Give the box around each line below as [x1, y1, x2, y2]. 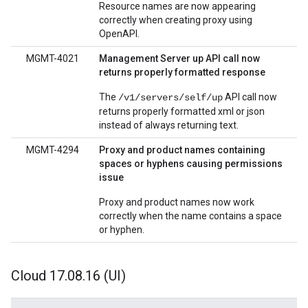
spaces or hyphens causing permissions [99, 158, 283, 169]
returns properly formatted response [99, 67, 265, 78]
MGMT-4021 [25, 53, 79, 64]
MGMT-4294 [25, 144, 79, 155]
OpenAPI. [99, 28, 140, 39]
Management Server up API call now [99, 53, 260, 64]
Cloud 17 [11, 267, 65, 284]
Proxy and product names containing [99, 144, 265, 155]
